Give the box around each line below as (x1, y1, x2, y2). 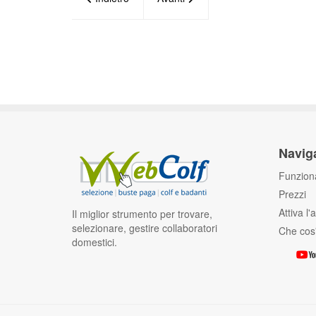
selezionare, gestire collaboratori (72, 221, 217, 235)
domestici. (72, 235, 117, 249)
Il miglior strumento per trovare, (72, 207, 212, 221)
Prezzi (278, 187, 306, 201)
